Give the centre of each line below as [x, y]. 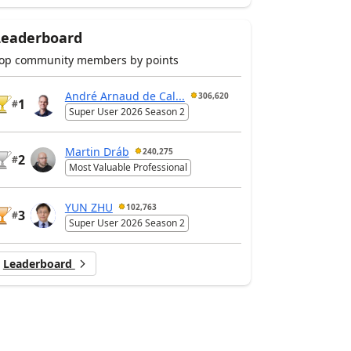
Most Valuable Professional [128, 168]
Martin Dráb [97, 151]
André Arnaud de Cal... [125, 96]
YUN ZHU [89, 207]
